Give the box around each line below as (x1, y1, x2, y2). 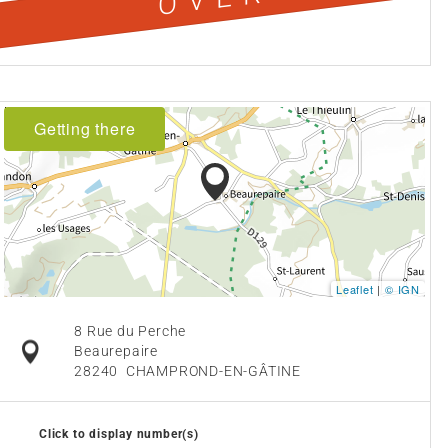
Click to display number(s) (39, 427, 199, 442)
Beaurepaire (74, 343, 158, 361)
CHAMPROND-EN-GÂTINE (125, 363, 301, 381)
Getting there (34, 117, 136, 141)
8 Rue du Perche (74, 323, 187, 341)
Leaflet (335, 281, 374, 298)
